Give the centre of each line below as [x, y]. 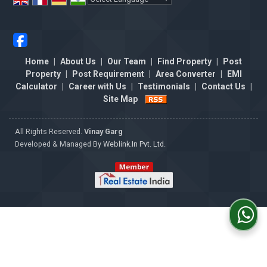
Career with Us [97, 86]
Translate [179, 13]
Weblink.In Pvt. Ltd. [134, 144]
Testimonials [164, 86]
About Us [78, 61]
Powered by [111, 13]
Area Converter [185, 74]
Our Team [127, 61]
